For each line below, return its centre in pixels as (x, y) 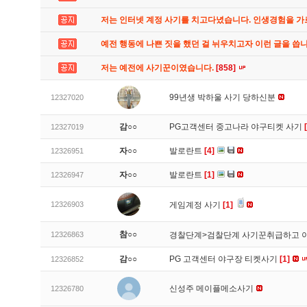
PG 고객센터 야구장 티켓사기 (224, 259)
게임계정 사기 (196, 205)
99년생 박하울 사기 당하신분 (223, 97)
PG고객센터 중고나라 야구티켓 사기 (237, 127)
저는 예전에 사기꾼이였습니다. (158, 68)
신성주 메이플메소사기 (212, 288)
